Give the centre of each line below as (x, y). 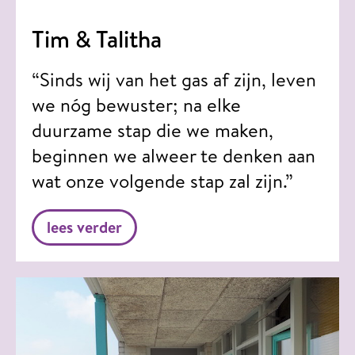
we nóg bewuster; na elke (136, 104)
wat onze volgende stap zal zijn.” (162, 180)
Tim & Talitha (97, 38)
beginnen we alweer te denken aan (174, 155)
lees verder (84, 227)
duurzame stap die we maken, (153, 130)
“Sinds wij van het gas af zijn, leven (174, 79)
